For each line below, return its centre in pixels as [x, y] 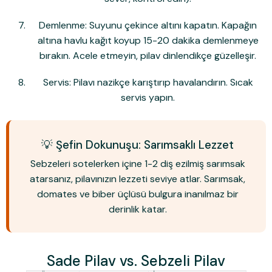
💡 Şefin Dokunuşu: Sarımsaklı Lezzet [138, 144]
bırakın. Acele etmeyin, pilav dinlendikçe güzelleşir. [148, 55]
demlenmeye [229, 40]
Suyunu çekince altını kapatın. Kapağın [172, 25]
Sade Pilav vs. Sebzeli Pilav [136, 260]
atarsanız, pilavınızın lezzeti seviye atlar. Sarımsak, [138, 178]
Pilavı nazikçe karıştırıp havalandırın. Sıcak [162, 82]
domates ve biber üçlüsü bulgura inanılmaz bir [138, 194]
